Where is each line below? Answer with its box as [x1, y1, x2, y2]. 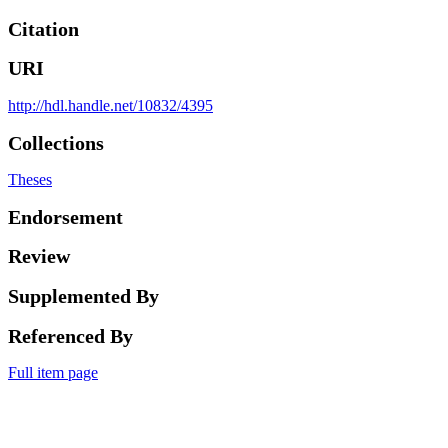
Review [8, 245, 70, 268]
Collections [8, 131, 104, 154]
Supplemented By [8, 284, 159, 307]
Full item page [8, 364, 98, 382]
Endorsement [8, 205, 123, 228]
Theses [8, 171, 52, 189]
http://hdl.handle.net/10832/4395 [8, 96, 213, 114]
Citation [8, 17, 79, 40]
